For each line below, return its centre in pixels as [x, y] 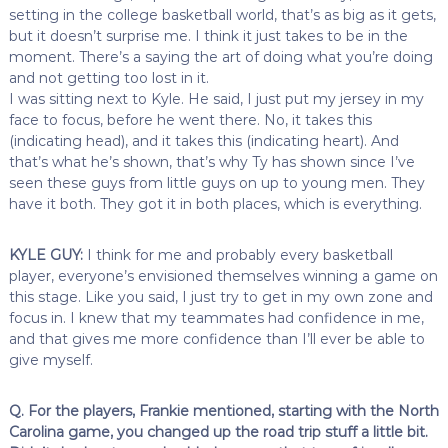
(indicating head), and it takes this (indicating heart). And [203, 140]
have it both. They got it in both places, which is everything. [215, 203]
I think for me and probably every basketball [237, 254]
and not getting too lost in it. [108, 77]
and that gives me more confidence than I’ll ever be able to [216, 338]
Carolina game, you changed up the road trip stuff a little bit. [218, 431]
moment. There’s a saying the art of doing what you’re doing [220, 56]
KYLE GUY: [45, 254]
